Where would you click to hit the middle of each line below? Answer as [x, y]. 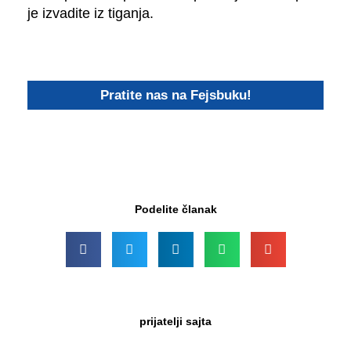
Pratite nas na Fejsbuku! [175, 95]
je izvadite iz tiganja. [90, 14]
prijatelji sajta [175, 321]
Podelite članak [175, 209]
